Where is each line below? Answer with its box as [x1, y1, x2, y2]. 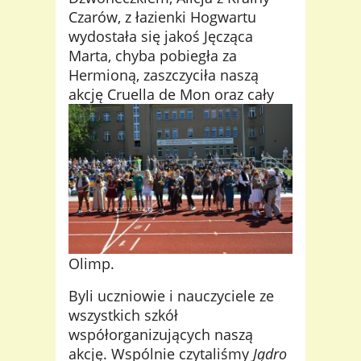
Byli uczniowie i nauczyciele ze [68, 285, 274, 305]
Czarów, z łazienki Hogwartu [68, 7, 256, 27]
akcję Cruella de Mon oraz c [68, 85, 255, 105]
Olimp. [68, 253, 114, 273]
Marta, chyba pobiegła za [68, 46, 237, 66]
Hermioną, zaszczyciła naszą [68, 65, 259, 85]
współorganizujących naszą [68, 324, 253, 344]
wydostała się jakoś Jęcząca [68, 27, 253, 47]
